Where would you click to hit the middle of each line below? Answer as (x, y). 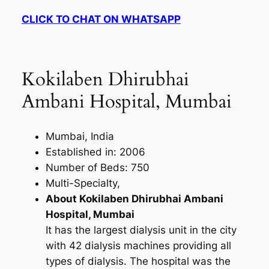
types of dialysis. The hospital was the (138, 261)
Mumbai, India (80, 136)
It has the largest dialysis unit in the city (141, 230)
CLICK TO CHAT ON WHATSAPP (101, 20)
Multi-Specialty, (83, 183)
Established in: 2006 (95, 152)
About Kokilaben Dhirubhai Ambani (134, 198)
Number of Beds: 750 (97, 167)
